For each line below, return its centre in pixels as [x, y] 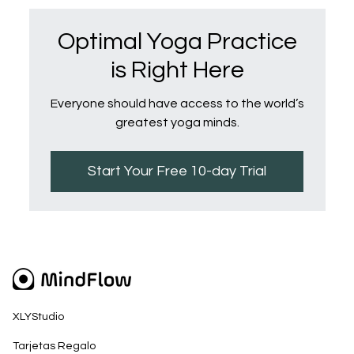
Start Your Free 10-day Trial [177, 171]
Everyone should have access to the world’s [177, 104]
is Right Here [177, 70]
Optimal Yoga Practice [177, 41]
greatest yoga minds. [177, 122]
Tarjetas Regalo [54, 346]
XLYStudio [38, 317]
